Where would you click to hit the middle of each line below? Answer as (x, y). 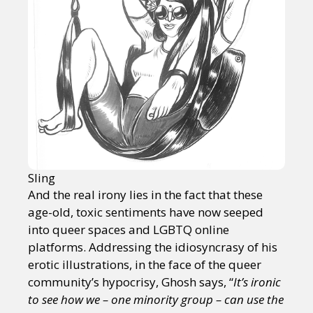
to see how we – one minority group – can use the (156, 299)
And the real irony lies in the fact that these (145, 194)
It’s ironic (257, 282)
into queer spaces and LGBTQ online (129, 229)
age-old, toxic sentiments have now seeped (146, 212)
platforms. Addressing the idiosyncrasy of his (153, 247)
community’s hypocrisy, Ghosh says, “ (131, 282)
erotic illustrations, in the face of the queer (145, 264)
